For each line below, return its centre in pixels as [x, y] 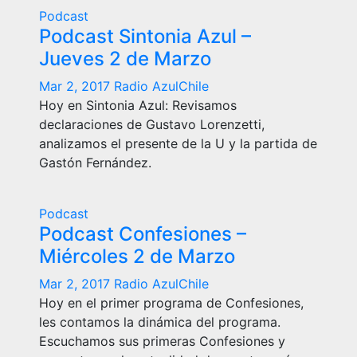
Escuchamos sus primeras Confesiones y [162, 341]
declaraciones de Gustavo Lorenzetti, [152, 124]
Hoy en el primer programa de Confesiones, [171, 303]
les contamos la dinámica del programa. [160, 322]
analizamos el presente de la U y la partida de [178, 143]
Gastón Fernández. [95, 163]
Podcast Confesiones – [143, 234]
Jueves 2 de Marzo [125, 59]
